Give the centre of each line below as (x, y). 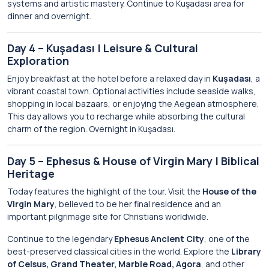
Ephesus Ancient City (159, 239)
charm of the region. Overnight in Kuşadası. (91, 129)
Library (246, 251)
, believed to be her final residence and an (138, 204)
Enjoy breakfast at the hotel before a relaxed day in (110, 78)
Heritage (31, 174)
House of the (229, 191)
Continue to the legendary (61, 239)
